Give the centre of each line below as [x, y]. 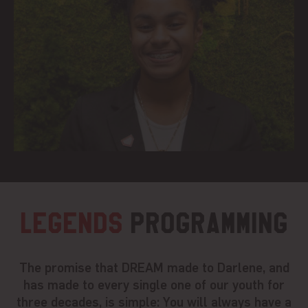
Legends [71, 223]
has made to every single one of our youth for [154, 284]
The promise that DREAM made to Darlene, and [154, 267]
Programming [206, 223]
